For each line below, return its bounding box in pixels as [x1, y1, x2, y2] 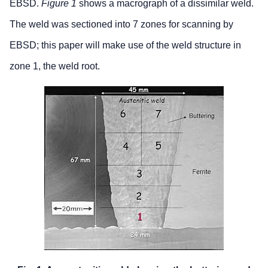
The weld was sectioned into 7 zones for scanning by [10, 19, 233, 30]
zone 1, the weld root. [10, 61, 100, 72]
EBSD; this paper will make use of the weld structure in [10, 40, 241, 51]
